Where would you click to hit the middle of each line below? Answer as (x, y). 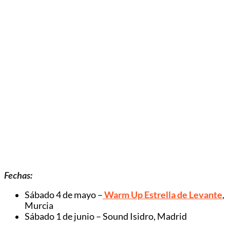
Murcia (39, 206)
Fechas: (18, 175)
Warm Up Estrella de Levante (162, 195)
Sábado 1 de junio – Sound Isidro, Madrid (106, 217)
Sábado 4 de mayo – (64, 195)
